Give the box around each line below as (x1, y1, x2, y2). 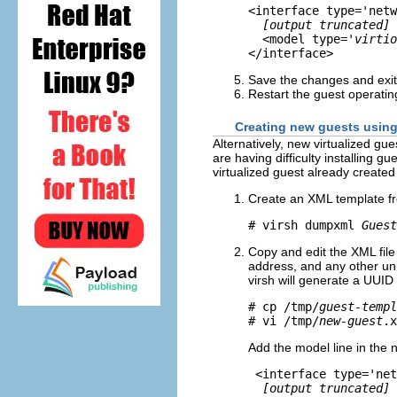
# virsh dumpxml (248, 218, 362, 233)
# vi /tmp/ (248, 314, 319, 329)
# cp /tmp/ (248, 300, 319, 315)
